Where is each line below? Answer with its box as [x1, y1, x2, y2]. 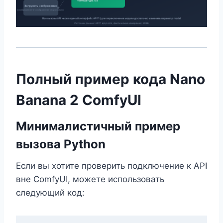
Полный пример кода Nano [16, 70, 205, 88]
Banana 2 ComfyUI [16, 91, 141, 109]
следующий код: [16, 187, 85, 198]
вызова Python [16, 136, 106, 151]
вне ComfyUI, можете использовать [16, 174, 164, 184]
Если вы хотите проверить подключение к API [16, 160, 207, 171]
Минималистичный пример [16, 118, 180, 133]
